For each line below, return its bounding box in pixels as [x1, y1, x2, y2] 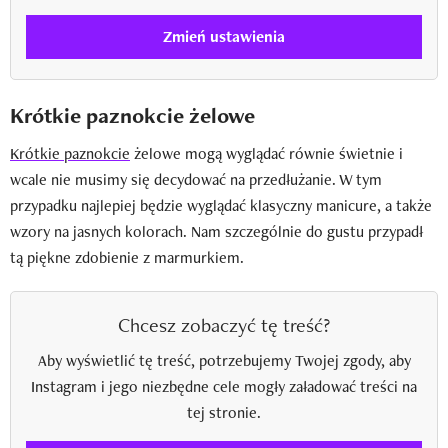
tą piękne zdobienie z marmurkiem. [10, 246, 244, 268]
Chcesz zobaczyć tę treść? [118, 311, 330, 338]
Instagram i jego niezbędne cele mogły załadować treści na [31, 375, 417, 397]
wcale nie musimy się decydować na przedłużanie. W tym [10, 168, 382, 190]
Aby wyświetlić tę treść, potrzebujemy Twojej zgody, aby [37, 349, 411, 371]
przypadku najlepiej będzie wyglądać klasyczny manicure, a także [10, 194, 432, 216]
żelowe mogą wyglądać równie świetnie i [130, 142, 403, 164]
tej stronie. [187, 401, 261, 423]
